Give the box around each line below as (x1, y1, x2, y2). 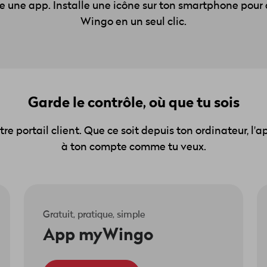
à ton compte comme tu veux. (61, 142, 206, 153)
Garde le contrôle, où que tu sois (27, 94, 240, 112)
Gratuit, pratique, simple (42, 210, 145, 220)
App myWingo (42, 225, 153, 246)
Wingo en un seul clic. (80, 17, 187, 27)
